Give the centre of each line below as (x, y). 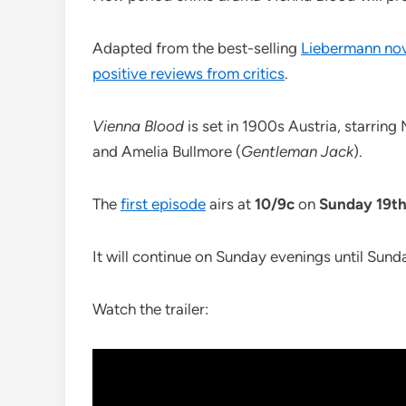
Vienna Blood (140, 126)
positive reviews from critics (188, 74)
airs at (230, 204)
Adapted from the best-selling (197, 48)
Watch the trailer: (150, 309)
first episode (163, 204)
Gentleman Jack (297, 152)
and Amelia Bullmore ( (167, 152)
